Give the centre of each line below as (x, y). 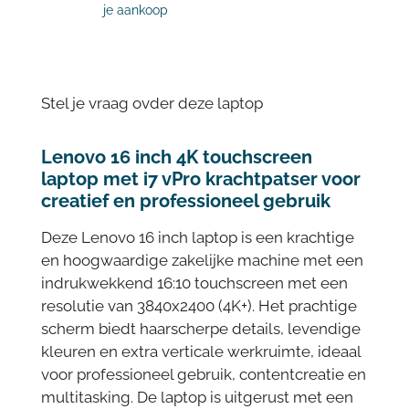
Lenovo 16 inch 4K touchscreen (176, 157)
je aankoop (135, 10)
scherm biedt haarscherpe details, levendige (200, 329)
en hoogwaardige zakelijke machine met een (202, 261)
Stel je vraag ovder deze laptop (152, 103)
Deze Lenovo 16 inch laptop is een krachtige (197, 238)
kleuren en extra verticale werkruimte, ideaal (200, 352)
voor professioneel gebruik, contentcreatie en (203, 375)
